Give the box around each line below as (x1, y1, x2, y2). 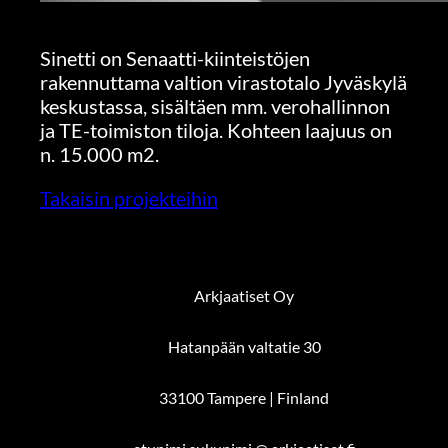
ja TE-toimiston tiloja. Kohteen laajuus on (40, 118, 392, 143)
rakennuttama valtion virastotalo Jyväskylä (40, 70, 407, 95)
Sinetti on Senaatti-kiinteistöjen (40, 46, 310, 71)
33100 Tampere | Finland (159, 388, 330, 408)
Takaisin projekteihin (40, 186, 218, 211)
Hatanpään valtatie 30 (167, 337, 321, 357)
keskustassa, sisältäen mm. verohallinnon (40, 94, 390, 119)
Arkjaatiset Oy (194, 286, 295, 306)
